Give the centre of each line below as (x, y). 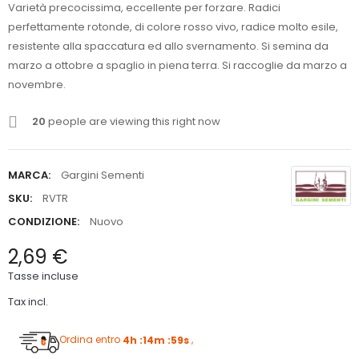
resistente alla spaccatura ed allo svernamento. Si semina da (168, 46)
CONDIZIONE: (44, 222)
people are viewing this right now (133, 122)
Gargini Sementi (103, 175)
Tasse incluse (43, 276)
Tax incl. (28, 302)
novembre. (37, 85)
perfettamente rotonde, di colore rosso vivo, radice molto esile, (173, 27)
